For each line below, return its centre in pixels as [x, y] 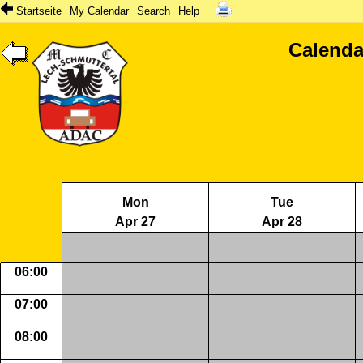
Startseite [37, 11]
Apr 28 [282, 222]
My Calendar [99, 11]
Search [154, 11]
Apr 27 [135, 222]
